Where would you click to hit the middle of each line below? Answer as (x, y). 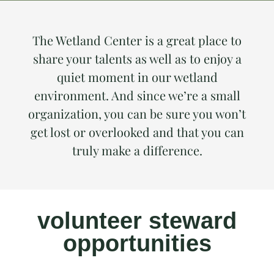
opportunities (137, 243)
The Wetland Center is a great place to (137, 40)
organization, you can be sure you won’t (137, 113)
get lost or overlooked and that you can (137, 132)
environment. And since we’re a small (137, 95)
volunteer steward (137, 220)
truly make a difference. (137, 150)
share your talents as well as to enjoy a (137, 58)
